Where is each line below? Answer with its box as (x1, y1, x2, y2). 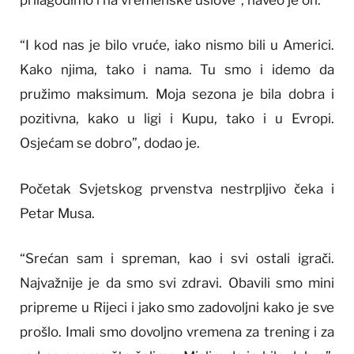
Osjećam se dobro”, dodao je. (20, 135, 200, 152)
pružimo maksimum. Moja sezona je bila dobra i (20, 86, 334, 103)
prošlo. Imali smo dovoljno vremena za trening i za (20, 323, 334, 340)
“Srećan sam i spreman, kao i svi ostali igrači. (20, 250, 334, 266)
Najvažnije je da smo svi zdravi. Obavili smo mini (20, 274, 334, 291)
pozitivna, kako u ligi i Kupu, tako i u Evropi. (20, 111, 334, 127)
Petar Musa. (20, 205, 95, 221)
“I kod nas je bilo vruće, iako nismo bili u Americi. (20, 37, 334, 54)
